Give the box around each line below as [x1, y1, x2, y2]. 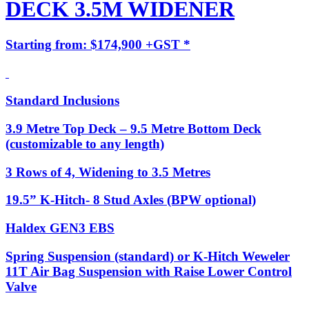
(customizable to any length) [6, 136, 164, 151]
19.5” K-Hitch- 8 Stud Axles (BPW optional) [6, 192, 256, 208]
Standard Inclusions [6, 93, 119, 108]
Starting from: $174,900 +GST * [6, 37, 190, 52]
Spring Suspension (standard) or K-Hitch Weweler [6, 248, 290, 263]
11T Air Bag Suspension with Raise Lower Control [6, 263, 292, 279]
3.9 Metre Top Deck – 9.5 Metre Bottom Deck [6, 121, 261, 136]
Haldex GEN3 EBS [6, 221, 114, 236]
